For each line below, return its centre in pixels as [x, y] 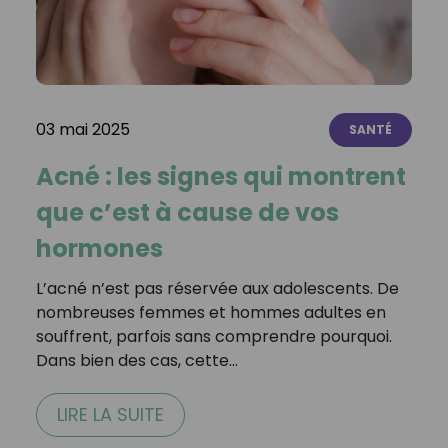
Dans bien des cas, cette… [136, 361]
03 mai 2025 [82, 130]
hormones [99, 249]
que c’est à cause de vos [187, 213]
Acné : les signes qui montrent [220, 177]
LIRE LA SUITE [110, 415]
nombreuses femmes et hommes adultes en [210, 313]
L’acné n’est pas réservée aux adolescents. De [217, 289]
